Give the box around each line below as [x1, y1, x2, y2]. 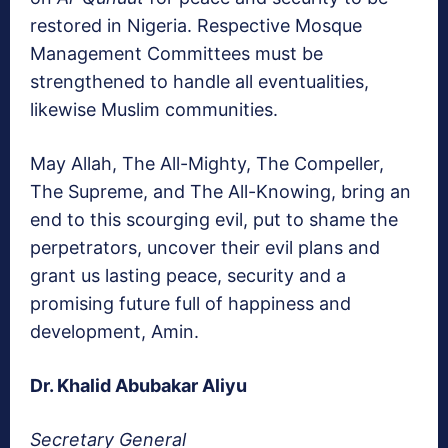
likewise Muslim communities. [30, 99, 278, 121]
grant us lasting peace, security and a [30, 265, 346, 287]
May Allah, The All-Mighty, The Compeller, [30, 153, 384, 175]
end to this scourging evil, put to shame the [30, 209, 398, 231]
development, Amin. [30, 321, 199, 343]
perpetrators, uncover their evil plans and [30, 237, 380, 259]
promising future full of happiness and [30, 293, 351, 315]
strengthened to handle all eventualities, [30, 71, 369, 93]
